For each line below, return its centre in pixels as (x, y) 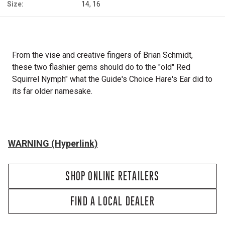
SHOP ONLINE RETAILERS (113, 176)
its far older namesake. (52, 91)
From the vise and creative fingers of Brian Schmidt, (102, 55)
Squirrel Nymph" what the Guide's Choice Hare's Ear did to (112, 79)
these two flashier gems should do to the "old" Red (101, 67)
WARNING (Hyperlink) (53, 143)
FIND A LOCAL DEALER (113, 201)
